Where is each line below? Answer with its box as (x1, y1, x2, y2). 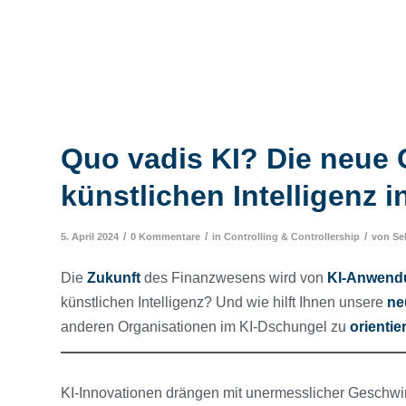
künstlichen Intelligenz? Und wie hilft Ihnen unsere (61, 295, 387, 311)
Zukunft (83, 270, 144, 286)
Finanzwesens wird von (171, 270, 327, 286)
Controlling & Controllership (224, 230, 360, 242)
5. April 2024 (61, 230, 119, 242)
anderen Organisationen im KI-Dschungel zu (61, 319, 350, 335)
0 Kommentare (130, 230, 200, 242)
